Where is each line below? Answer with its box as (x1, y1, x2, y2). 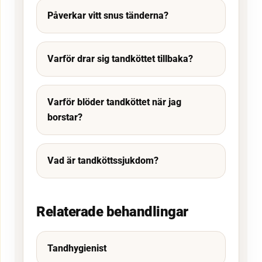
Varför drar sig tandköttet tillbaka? (47, 53, 193, 64)
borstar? (47, 111, 82, 123)
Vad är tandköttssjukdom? (47, 154, 158, 166)
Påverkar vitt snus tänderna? (47, 9, 168, 21)
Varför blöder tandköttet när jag (47, 96, 181, 108)
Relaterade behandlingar (36, 203, 188, 220)
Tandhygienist (47, 242, 106, 254)
